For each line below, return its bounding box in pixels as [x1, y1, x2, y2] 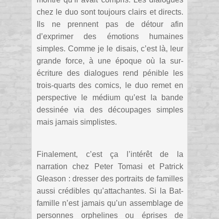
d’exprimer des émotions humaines [37, 32, 183, 41]
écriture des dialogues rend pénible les [37, 68, 183, 77]
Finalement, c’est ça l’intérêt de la [37, 150, 183, 158]
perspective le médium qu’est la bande [37, 93, 183, 102]
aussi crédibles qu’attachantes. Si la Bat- [37, 186, 183, 195]
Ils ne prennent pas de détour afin [37, 20, 183, 28]
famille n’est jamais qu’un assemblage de [37, 198, 183, 207]
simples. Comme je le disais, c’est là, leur [37, 44, 183, 53]
